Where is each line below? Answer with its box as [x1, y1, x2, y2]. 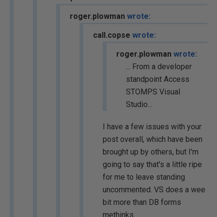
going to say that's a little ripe [103, 160, 202, 169]
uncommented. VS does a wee [103, 185, 205, 194]
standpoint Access [126, 75, 189, 84]
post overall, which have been [103, 135, 202, 144]
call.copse [93, 31, 132, 40]
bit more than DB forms [103, 198, 181, 207]
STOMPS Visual [126, 87, 180, 96]
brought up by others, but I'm [103, 147, 199, 156]
